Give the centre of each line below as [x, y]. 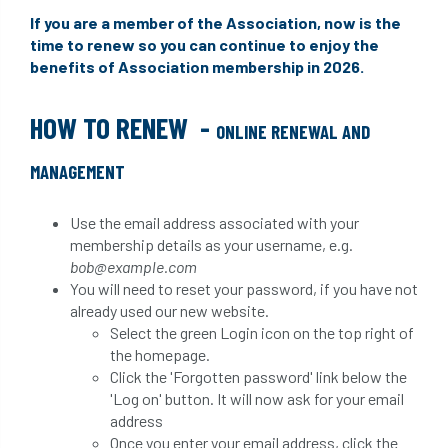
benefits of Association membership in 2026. [197, 66]
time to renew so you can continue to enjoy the [204, 44]
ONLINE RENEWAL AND [293, 131]
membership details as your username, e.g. [211, 244]
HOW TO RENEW [115, 127]
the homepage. [160, 354]
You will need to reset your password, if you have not [244, 288]
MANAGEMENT [77, 171]
